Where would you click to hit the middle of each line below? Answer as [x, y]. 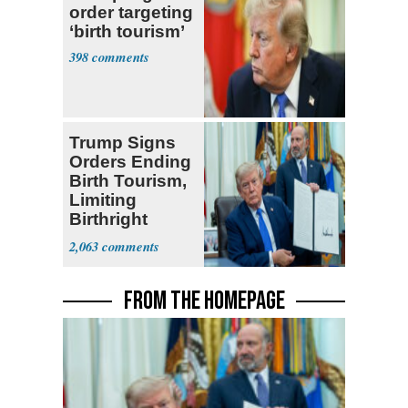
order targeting [131, 13]
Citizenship [116, 239]
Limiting [103, 200]
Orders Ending [130, 162]
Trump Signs [122, 143]
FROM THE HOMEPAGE [204, 301]
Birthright [108, 219]
